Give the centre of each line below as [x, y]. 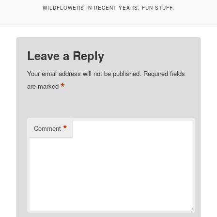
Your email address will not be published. [85, 74]
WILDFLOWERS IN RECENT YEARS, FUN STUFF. [108, 8]
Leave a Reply [66, 55]
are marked [44, 86]
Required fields [164, 74]
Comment [48, 128]
